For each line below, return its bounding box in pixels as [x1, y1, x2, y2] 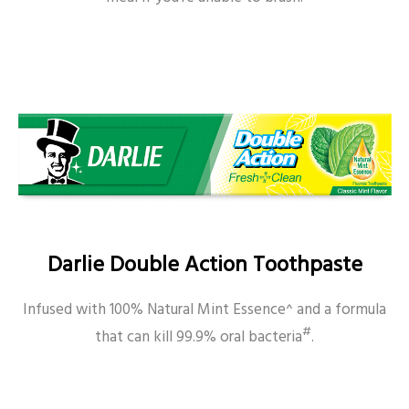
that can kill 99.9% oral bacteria [95, 324, 302, 350]
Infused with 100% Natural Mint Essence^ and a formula [23, 297, 386, 322]
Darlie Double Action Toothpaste [47, 247, 362, 283]
